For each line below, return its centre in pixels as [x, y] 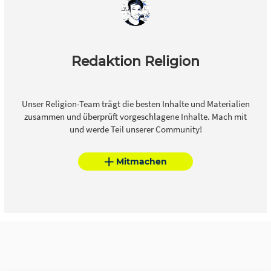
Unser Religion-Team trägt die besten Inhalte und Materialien [135, 104]
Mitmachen [142, 161]
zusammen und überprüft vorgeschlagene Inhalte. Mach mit [135, 117]
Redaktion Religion [135, 62]
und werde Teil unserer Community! [135, 129]
